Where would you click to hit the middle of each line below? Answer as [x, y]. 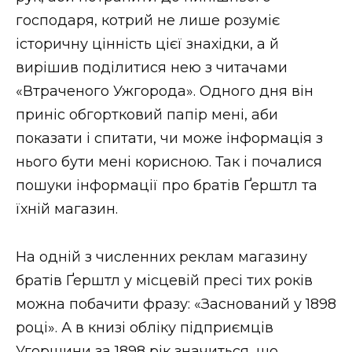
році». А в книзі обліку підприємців [145, 327]
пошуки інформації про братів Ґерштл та [167, 186]
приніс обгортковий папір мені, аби [147, 115]
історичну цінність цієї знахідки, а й [147, 44]
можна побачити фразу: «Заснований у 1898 [176, 304]
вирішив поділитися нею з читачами [152, 68]
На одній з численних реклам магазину [161, 257]
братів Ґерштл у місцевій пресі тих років [164, 280]
